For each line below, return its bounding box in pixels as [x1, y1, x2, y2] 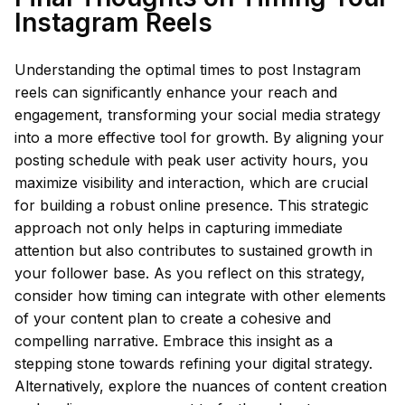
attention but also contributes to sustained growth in [14, 241, 372, 259]
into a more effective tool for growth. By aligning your [14, 128, 384, 146]
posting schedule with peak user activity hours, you [14, 151, 368, 169]
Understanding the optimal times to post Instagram [14, 61, 361, 79]
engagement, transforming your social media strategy [14, 106, 381, 124]
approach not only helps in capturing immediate [14, 219, 343, 237]
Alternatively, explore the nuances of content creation [14, 377, 387, 395]
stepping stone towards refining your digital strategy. [14, 354, 372, 372]
